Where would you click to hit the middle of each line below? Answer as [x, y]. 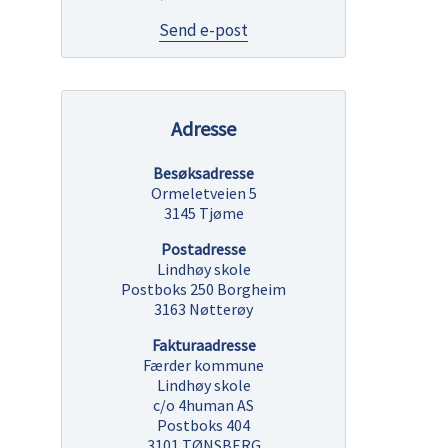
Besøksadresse [203, 173]
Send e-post [203, 30]
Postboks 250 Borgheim [203, 289]
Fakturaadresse [203, 345]
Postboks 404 [203, 425]
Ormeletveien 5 [203, 193]
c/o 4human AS [203, 405]
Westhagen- [290, 95]
